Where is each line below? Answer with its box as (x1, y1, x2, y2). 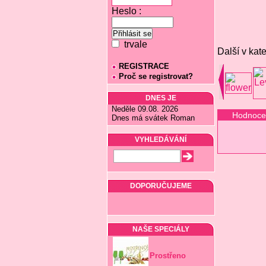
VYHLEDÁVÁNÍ (135, 135, 186, 144)
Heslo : (111, 6, 141, 16)
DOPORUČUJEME (129, 182, 192, 190)
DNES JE (145, 94, 176, 102)
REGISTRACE (118, 62, 169, 71)
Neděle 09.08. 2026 (111, 104, 178, 113)
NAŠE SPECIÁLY (132, 225, 189, 233)
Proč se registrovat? (118, 72, 193, 81)
